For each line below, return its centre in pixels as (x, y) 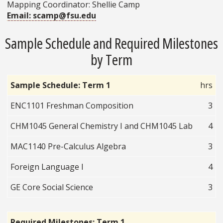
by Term (111, 60)
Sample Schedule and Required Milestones (111, 43)
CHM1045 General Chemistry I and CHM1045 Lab (102, 126)
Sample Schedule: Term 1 (61, 85)
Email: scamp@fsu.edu (52, 15)
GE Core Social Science (52, 187)
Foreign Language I (47, 167)
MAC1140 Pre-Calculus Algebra (68, 147)
